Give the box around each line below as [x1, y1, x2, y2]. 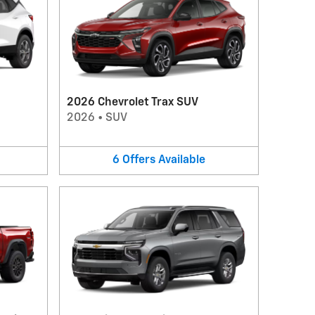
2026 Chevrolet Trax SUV [66, 97, 198, 108]
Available [157, 155, 205, 166]
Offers [122, 155, 155, 166]
